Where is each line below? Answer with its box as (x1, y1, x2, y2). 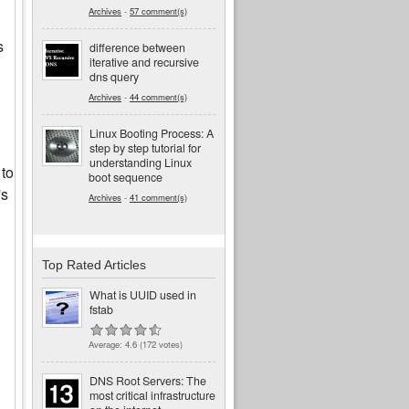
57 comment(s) (130, 4, 187, 17)
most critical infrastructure (89, 387, 215, 404)
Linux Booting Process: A (89, 124, 214, 142)
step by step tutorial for (89, 139, 201, 156)
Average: (89, 338, 125, 351)
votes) (156, 338, 183, 351)
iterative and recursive (89, 53, 199, 70)
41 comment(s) (130, 190, 187, 204)
